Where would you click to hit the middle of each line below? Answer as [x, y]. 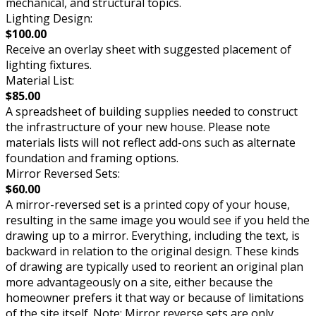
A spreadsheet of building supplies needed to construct [152, 112]
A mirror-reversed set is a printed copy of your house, [148, 205]
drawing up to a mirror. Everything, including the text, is [153, 236]
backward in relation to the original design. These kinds [152, 251]
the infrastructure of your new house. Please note [138, 127]
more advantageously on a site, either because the [139, 282]
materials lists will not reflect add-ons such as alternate [151, 143]
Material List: [40, 81]
